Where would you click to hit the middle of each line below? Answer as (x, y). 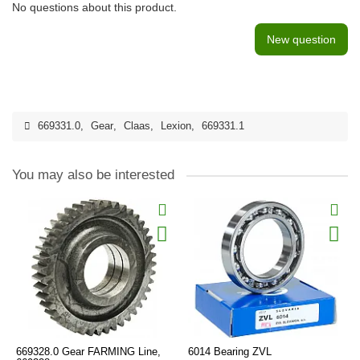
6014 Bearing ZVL (230, 352)
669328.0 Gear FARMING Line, (88, 352)
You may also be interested (93, 175)
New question (301, 39)
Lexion (176, 126)
